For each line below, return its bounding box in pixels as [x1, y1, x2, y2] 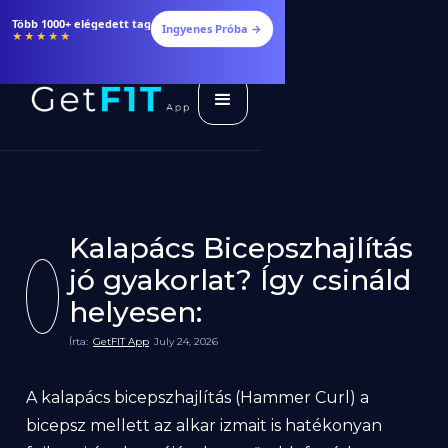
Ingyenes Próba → [162, 21, 262, 36]
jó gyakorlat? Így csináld [68, 263, 411, 297]
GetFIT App [92, 335, 149, 348]
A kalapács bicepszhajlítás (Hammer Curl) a [26, 388, 370, 407]
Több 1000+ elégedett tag [12, 15, 151, 31]
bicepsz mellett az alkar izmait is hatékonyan [26, 416, 383, 435]
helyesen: [68, 295, 202, 329]
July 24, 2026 [153, 335, 218, 348]
